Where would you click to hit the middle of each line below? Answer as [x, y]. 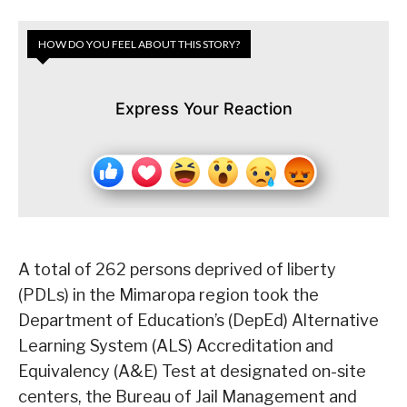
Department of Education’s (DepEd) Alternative [199, 321]
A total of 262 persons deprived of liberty [177, 270]
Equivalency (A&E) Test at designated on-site [192, 372]
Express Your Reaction [203, 109]
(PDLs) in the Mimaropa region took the [169, 295]
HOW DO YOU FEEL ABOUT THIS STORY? [139, 45]
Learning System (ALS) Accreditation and [176, 346]
